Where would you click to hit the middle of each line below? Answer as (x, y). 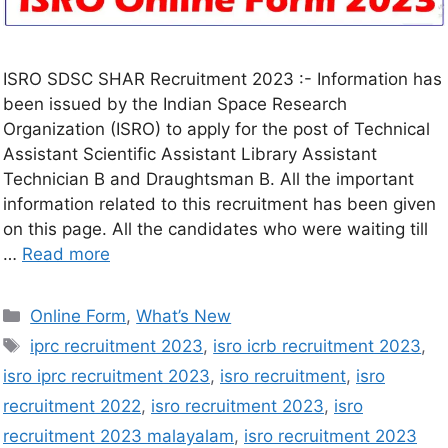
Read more (66, 253)
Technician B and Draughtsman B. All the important (208, 178)
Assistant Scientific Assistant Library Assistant (190, 153)
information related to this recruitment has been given (219, 203)
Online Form (78, 315)
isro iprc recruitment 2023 (106, 375)
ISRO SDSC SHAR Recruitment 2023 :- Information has (222, 78)
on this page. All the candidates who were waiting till (215, 228)
